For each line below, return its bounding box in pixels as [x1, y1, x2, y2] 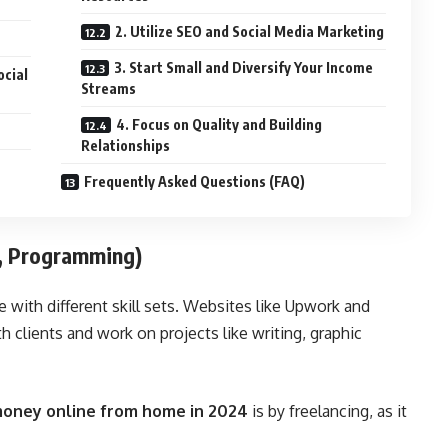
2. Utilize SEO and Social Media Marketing [115, 22, 385, 40]
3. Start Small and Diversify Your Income [114, 58, 374, 76]
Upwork [285, 295, 340, 316]
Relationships [81, 136, 171, 154]
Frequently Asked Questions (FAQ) [84, 172, 306, 190]
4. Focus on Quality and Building [116, 115, 323, 133]
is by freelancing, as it [248, 400, 407, 421]
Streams [81, 79, 137, 97]
